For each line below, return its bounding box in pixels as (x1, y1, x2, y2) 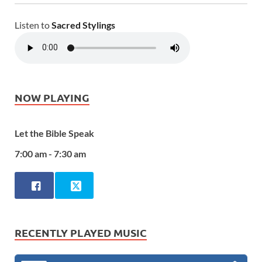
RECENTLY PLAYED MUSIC (15, 226, 147, 240)
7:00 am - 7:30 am (15, 147, 86, 159)
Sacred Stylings (51, 19, 115, 30)
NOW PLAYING (15, 90, 89, 104)
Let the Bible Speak (15, 127, 94, 139)
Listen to (15, 19, 51, 30)
